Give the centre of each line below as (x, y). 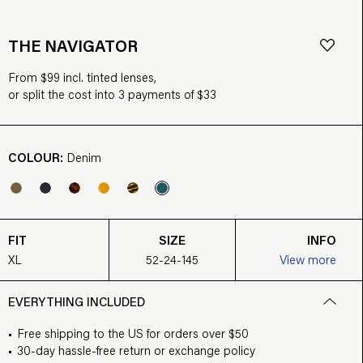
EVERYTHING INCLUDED (77, 301)
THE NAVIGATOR (73, 45)
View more (308, 259)
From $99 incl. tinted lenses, (83, 77)
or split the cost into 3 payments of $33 (113, 94)
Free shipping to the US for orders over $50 (133, 333)
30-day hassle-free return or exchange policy (137, 350)
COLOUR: (38, 157)
